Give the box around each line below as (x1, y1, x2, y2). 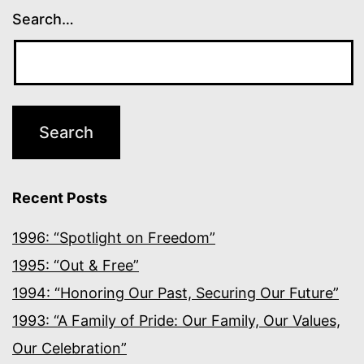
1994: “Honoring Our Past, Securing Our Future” (12, 284, 339, 302)
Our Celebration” (12, 340, 127, 357)
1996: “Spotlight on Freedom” (12, 229, 215, 247)
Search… (12, 11, 74, 28)
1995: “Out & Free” (12, 257, 139, 275)
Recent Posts (12, 189, 107, 207)
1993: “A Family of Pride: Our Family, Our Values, (12, 312, 340, 330)
